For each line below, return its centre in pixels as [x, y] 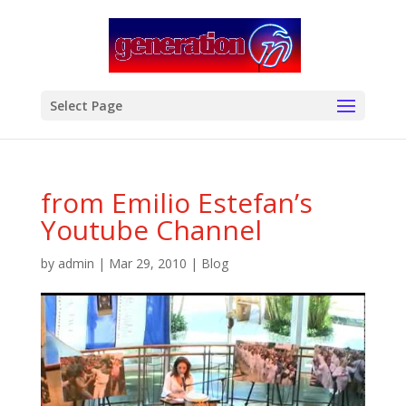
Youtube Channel [151, 230]
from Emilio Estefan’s [176, 203]
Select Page [86, 106]
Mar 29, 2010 [147, 263]
